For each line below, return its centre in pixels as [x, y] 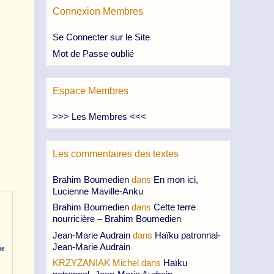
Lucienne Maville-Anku [98, 191]
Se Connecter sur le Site [101, 37]
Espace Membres [91, 91]
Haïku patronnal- [188, 235]
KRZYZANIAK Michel [96, 263]
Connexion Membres [98, 11]
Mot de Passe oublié [93, 53]
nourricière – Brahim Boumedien [117, 219]
